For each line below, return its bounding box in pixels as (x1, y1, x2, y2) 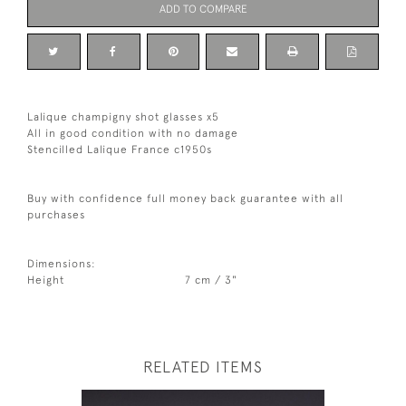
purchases (27, 208, 85, 222)
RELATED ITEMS (143, 358, 263, 377)
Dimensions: (27, 257, 96, 271)
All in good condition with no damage (27, 127, 238, 140)
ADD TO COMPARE (159, 3, 247, 16)
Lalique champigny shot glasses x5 (27, 111, 219, 124)
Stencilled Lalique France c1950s (27, 143, 212, 157)
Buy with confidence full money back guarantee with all (27, 192, 343, 206)
